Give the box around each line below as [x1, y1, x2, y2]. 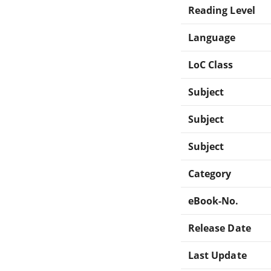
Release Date [188, 221, 251, 235]
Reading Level [188, 3, 255, 17]
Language [188, 30, 236, 44]
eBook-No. [188, 194, 239, 207]
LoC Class [188, 57, 233, 71]
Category [188, 166, 232, 180]
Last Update [188, 248, 247, 262]
